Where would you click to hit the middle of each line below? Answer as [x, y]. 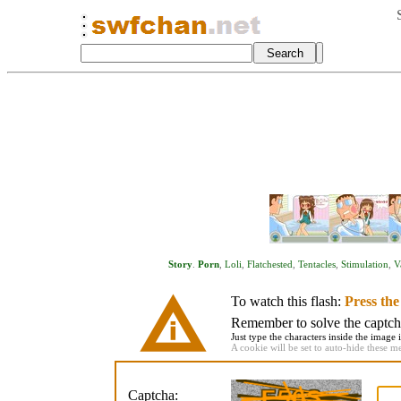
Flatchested [270, 264]
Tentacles [317, 264]
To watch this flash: [287, 301]
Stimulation [365, 264]
